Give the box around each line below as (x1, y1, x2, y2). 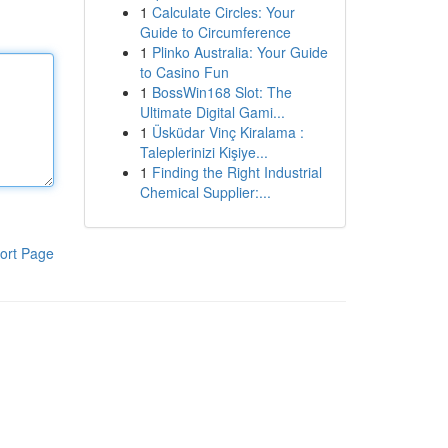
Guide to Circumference (139, 22, 291, 42)
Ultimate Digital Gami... (139, 102, 285, 122)
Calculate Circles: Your (151, 2, 295, 22)
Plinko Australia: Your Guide (151, 42, 328, 62)
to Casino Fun (139, 62, 229, 82)
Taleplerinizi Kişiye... (139, 142, 268, 162)
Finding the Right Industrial (151, 162, 322, 182)
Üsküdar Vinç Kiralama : (151, 122, 304, 142)
